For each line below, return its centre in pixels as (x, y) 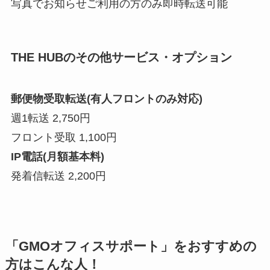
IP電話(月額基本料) (57, 156)
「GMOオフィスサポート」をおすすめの (131, 246)
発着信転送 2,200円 (58, 176)
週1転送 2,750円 (50, 118)
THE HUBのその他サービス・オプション (121, 57)
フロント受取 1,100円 (64, 137)
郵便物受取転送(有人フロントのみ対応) (106, 99)
